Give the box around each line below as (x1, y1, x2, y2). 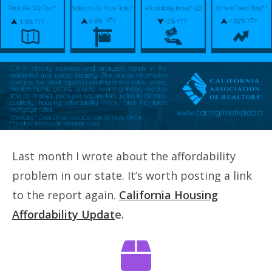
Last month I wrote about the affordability (12, 148, 236, 163)
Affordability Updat (12, 206, 115, 222)
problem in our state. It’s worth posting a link (12, 168, 252, 183)
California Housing (119, 187, 218, 202)
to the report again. (12, 187, 119, 202)
